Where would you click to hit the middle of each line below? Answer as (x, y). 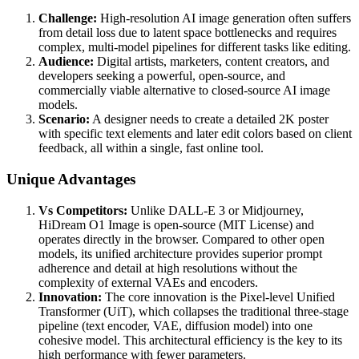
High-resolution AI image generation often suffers (224, 18)
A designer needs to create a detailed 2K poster (209, 119)
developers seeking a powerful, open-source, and (162, 76)
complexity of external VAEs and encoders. (148, 282)
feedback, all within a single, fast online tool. (151, 148)
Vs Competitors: (83, 210)
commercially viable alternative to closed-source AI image (184, 91)
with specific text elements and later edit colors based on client (195, 134)
